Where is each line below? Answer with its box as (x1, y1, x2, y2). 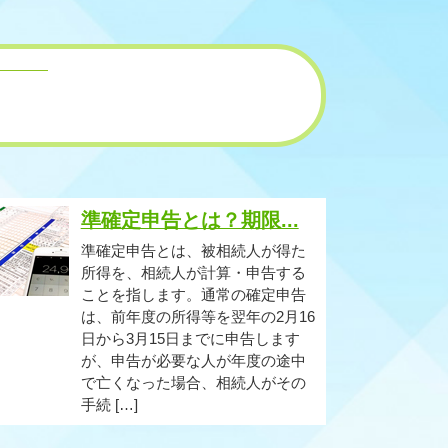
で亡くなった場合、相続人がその (80, 374, 306, 391)
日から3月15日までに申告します (80, 330, 300, 347)
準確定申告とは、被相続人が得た (80, 242, 306, 259)
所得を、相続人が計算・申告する (80, 264, 306, 281)
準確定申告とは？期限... (80, 209, 299, 231)
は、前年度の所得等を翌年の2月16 (80, 308, 315, 325)
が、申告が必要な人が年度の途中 (80, 352, 306, 369)
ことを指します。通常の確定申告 (80, 286, 306, 303)
